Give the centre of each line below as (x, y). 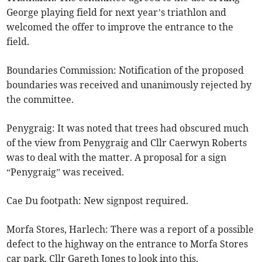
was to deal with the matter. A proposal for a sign (117, 158)
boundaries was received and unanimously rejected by (129, 85)
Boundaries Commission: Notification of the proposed (125, 70)
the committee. (40, 100)
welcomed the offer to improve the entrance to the (120, 27)
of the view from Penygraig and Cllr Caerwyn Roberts (127, 143)
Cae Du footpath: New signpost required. (98, 201)
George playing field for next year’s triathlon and (117, 13)
